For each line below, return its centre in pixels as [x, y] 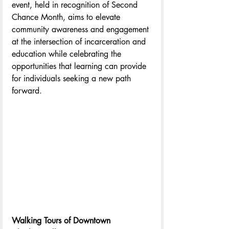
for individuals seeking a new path [73, 78]
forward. [27, 90]
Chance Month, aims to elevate [67, 17]
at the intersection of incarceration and [80, 41]
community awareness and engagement [82, 29]
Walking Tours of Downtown [62, 221]
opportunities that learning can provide [80, 66]
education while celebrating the [68, 54]
